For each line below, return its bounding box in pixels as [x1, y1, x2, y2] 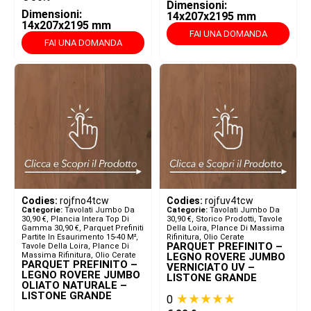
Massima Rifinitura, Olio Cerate [22, 251, 136, 260]
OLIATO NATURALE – [22, 279, 127, 292]
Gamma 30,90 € [22, 224, 79, 233]
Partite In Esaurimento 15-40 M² [22, 233, 136, 242]
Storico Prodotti [196, 215, 254, 224]
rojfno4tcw [60, 195, 109, 207]
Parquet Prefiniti [83, 224, 144, 233]
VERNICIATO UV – [167, 261, 255, 274]
